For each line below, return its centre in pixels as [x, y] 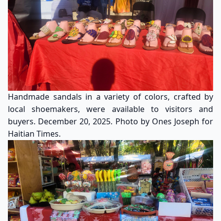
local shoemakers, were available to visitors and [110, 109]
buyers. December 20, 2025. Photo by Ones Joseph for [110, 122]
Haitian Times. [34, 134]
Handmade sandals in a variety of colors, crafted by [110, 97]
